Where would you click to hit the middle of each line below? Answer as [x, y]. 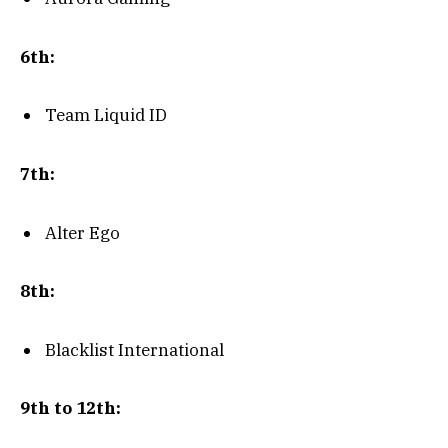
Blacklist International [134, 349]
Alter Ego [82, 232]
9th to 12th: [70, 408]
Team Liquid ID [106, 115]
